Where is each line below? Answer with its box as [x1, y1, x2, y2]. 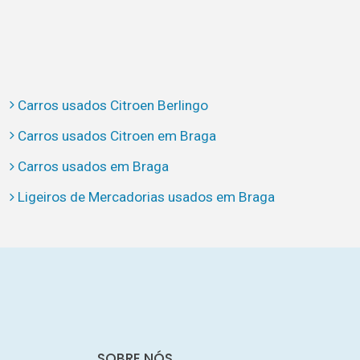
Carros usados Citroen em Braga [17, 127, 216, 144]
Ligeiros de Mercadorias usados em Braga [17, 189, 275, 206]
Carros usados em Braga [17, 158, 169, 175]
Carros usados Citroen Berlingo [17, 96, 208, 113]
